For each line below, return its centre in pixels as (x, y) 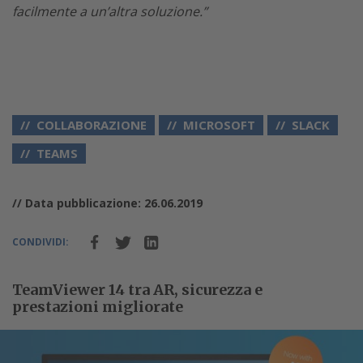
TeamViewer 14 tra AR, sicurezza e (137, 289)
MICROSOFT (219, 124)
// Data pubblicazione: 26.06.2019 (107, 203)
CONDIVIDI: (41, 241)
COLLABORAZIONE (92, 124)
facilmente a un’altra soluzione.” (110, 11)
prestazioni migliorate (98, 306)
